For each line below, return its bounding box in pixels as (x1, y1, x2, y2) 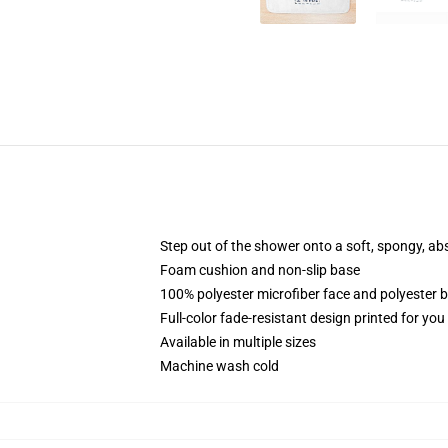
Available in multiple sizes (160, 334, 316, 350)
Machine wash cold (160, 358, 279, 374)
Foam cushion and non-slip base (160, 262, 360, 278)
